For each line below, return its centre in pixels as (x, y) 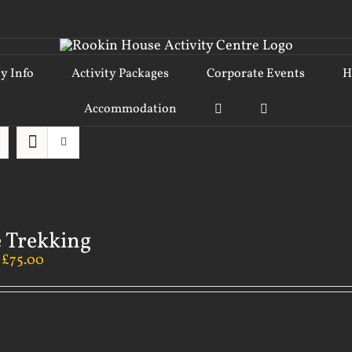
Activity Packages (120, 74)
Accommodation (130, 109)
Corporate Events (256, 74)
